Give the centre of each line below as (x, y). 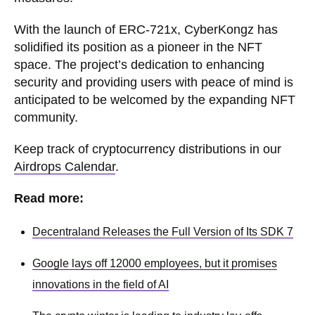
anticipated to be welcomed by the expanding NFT (155, 100)
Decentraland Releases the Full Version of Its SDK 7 (163, 232)
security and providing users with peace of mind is (154, 83)
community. (46, 118)
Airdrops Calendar (65, 167)
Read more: (49, 199)
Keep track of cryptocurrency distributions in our (148, 149)
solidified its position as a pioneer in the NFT (138, 47)
